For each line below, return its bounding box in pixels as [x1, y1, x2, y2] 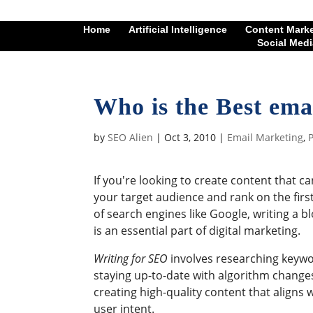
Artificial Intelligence [129, 24, 227, 36]
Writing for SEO [94, 251, 168, 267]
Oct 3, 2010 [164, 131, 217, 145]
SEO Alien [108, 131, 154, 145]
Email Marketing [227, 131, 304, 145]
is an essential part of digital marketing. [94, 223, 301, 239]
